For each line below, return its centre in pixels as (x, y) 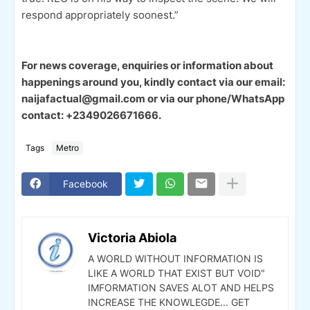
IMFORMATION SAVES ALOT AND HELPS (181, 287)
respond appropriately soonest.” (100, 15)
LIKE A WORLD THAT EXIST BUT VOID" (176, 273)
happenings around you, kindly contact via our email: (153, 82)
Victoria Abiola (132, 237)
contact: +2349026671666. (91, 115)
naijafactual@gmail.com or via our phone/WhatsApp (153, 98)
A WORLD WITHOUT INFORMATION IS (175, 258)
